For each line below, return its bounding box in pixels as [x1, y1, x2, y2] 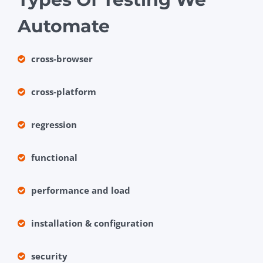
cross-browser [31, 53, 93, 65]
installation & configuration [31, 217, 154, 230]
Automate [18, 15, 110, 38]
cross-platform [31, 86, 96, 98]
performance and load [31, 184, 130, 197]
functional [31, 151, 77, 164]
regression [31, 119, 77, 131]
